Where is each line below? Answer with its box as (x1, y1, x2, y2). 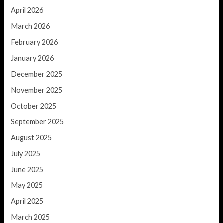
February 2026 (11, 38, 58, 47)
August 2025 (11, 133, 52, 142)
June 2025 (11, 165, 44, 174)
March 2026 (11, 22, 50, 31)
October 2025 (11, 101, 57, 110)
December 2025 (11, 69, 63, 78)
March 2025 (11, 213, 50, 222)
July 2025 (11, 149, 41, 158)
